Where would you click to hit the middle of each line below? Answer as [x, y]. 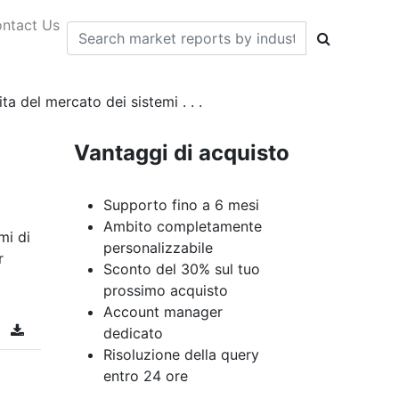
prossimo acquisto [166, 290]
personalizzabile [158, 248]
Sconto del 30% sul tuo [182, 269]
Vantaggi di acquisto [181, 153]
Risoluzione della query [181, 354]
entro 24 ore [146, 376]
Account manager [163, 312]
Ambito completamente [183, 226]
